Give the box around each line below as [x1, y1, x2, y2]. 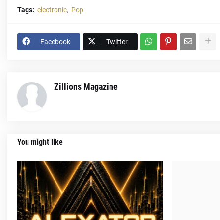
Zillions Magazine [54, 81, 118, 92]
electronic [37, 5, 67, 14]
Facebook [40, 37, 70, 46]
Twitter [106, 37, 128, 46]
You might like [17, 137, 63, 147]
